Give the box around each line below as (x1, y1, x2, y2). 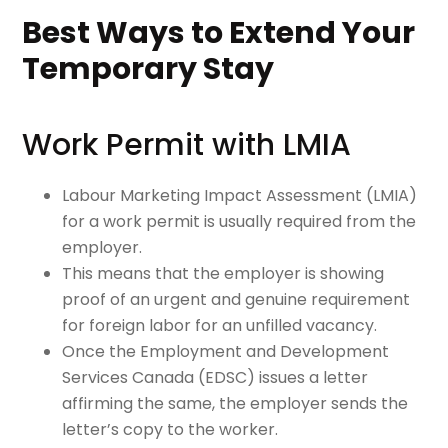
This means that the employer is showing (62, 261, 385, 285)
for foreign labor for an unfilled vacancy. (62, 313, 378, 337)
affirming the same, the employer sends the (62, 391, 409, 415)
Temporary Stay (22, 47, 275, 90)
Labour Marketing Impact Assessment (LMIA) (62, 183, 418, 207)
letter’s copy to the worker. (62, 417, 279, 441)
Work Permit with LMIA (22, 123, 352, 166)
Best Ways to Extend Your (22, 11, 416, 54)
